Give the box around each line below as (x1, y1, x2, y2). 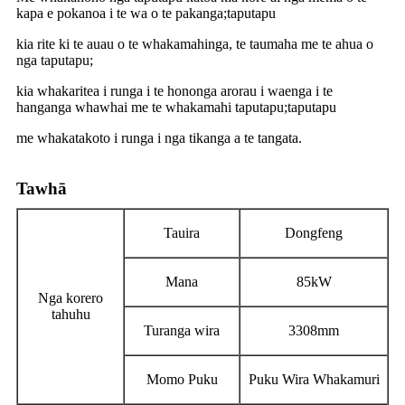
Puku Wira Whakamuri (248, 371, 380, 387)
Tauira (164, 224, 200, 240)
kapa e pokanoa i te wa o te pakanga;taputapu (16, 5, 276, 21)
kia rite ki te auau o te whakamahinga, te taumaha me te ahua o (16, 35, 373, 52)
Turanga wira (144, 322, 220, 338)
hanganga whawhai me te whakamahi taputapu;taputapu (16, 99, 336, 115)
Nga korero (38, 289, 103, 306)
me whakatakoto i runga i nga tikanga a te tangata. (16, 129, 302, 146)
